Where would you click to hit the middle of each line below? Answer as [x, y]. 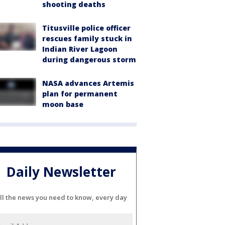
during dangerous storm [89, 60]
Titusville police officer [86, 28]
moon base [63, 104]
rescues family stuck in [87, 39]
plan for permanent [80, 94]
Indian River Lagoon [80, 49]
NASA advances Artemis [88, 83]
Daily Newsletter [61, 172]
